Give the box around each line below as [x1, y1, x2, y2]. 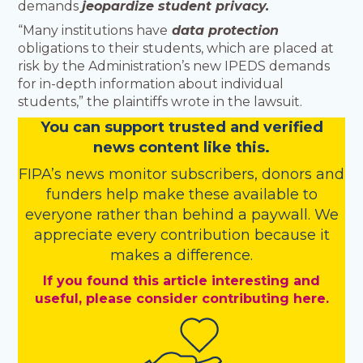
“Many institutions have [18, 23, 169, 39]
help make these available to [105, 186, 318, 204]
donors [262, 165, 312, 184]
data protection [168, 23, 280, 39]
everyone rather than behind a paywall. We [24, 206, 339, 224]
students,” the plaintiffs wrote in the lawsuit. [18, 94, 303, 110]
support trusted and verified [104, 118, 323, 137]
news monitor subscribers [66, 165, 254, 184]
